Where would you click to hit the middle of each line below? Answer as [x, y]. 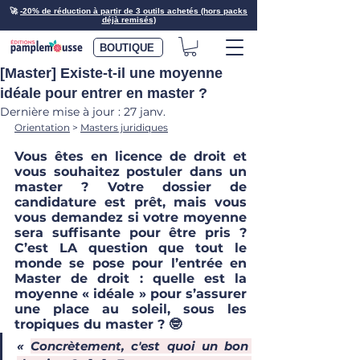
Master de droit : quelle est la [131, 279]
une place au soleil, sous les [131, 309]
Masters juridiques [124, 128]
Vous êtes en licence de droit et [131, 157]
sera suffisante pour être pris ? [131, 233]
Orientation [42, 128]
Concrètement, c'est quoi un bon [140, 346]
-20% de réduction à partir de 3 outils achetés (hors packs [134, 11]
